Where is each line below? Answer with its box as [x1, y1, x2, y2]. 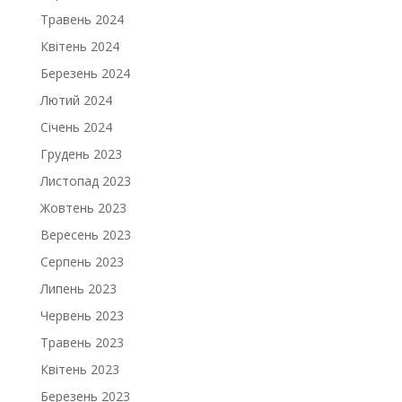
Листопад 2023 [39, 172, 131, 189]
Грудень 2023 [39, 145, 122, 162]
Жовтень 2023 [39, 199, 127, 216]
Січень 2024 [39, 118, 112, 135]
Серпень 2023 [39, 253, 124, 270]
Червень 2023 [39, 307, 124, 324]
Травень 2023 [39, 334, 124, 351]
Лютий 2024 [39, 92, 112, 109]
